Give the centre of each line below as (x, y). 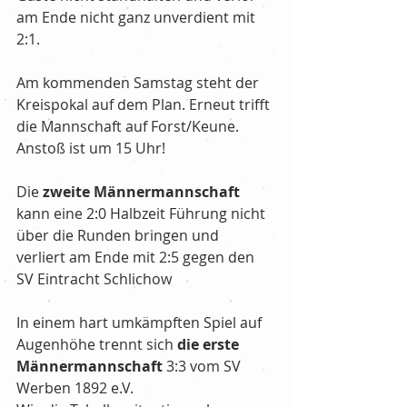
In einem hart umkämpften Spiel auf (141, 323)
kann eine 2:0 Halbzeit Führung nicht (143, 213)
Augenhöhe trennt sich (97, 344)
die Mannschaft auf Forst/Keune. (129, 126)
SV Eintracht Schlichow (96, 279)
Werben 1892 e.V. (77, 388)
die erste (210, 344)
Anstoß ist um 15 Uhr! (91, 148)
